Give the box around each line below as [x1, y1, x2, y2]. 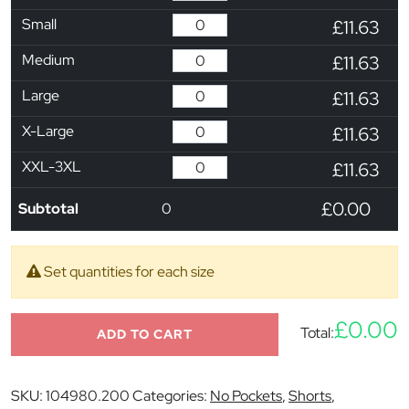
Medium [22, 49, 75, 69]
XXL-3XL [22, 156, 81, 176]
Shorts [288, 385, 331, 405]
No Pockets [210, 385, 282, 405]
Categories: [132, 385, 210, 405]
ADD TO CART [97, 325, 193, 342]
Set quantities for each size [41, 261, 215, 281]
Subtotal [18, 198, 79, 218]
